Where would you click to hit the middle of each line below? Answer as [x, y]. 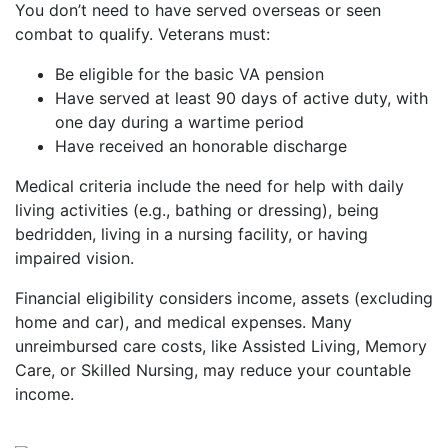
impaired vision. [74, 258]
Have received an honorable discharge [201, 146]
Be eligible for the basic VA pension [189, 74]
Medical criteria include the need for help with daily [209, 186]
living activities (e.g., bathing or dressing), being [197, 210]
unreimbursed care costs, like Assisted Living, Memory [221, 346]
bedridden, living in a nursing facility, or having [191, 234]
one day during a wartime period [179, 122]
